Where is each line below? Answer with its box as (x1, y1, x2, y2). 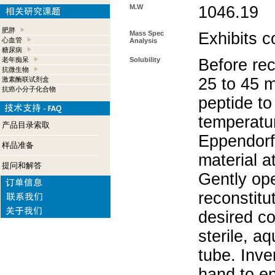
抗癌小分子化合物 (2, 85, 56, 93)
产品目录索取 (2, 120, 50, 130)
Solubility (130, 56, 160, 63)
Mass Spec (130, 29, 164, 37)
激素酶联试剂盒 (2, 76, 49, 83)
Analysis (130, 37, 157, 44)
